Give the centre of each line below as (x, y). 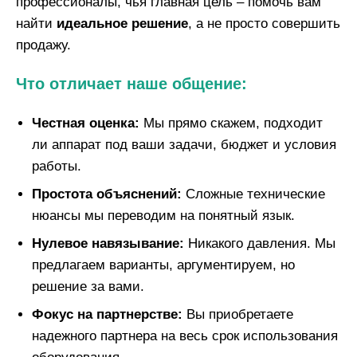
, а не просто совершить (264, 24)
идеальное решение (122, 24)
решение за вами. (88, 287)
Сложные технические (253, 194)
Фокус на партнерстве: (107, 315)
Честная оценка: (86, 124)
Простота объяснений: (107, 194)
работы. (57, 167)
